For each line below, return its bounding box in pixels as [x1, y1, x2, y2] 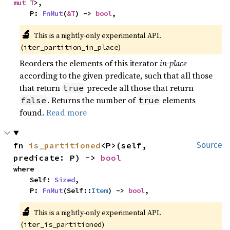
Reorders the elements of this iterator [20, 57, 160, 69]
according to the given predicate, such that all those [20, 69, 213, 81]
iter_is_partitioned [24, 219, 102, 229]
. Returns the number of [47, 94, 138, 106]
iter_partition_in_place [24, 42, 119, 52]
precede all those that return [85, 82, 194, 93]
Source [197, 140, 222, 150]
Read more [46, 106, 87, 118]
